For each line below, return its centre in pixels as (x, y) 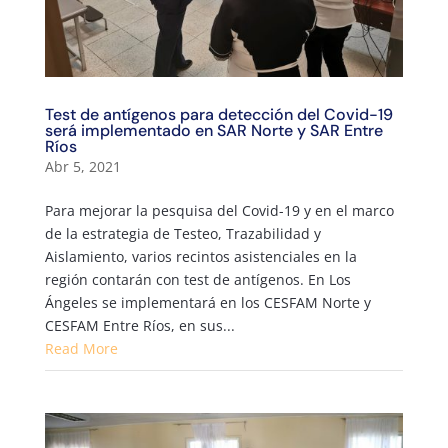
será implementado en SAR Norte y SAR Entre (213, 130)
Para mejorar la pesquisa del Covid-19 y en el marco (219, 210)
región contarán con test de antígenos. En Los (197, 279)
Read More (81, 348)
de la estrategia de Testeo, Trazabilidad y (182, 233)
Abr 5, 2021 (82, 166)
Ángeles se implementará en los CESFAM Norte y (207, 302)
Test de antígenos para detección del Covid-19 (218, 114)
